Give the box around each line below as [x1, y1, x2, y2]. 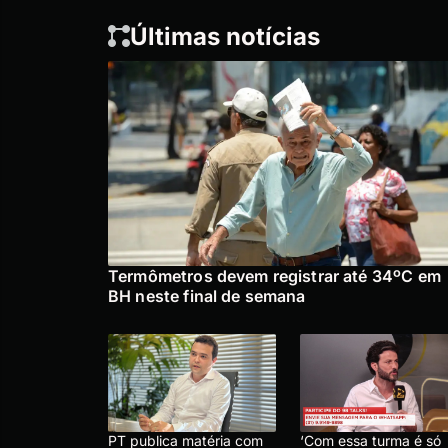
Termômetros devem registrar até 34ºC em [108, 266, 441, 287]
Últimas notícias [130, 22, 320, 52]
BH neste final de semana [108, 286, 306, 307]
